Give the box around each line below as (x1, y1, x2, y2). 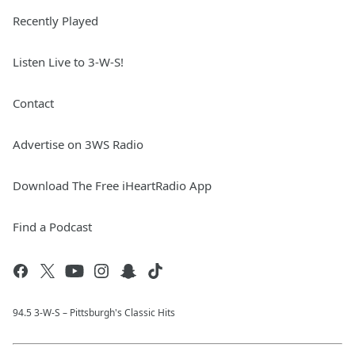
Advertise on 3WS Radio (13, 136, 143, 152)
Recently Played (13, 13, 98, 29)
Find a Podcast (13, 219, 92, 235)
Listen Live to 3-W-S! (13, 54, 124, 70)
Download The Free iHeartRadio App (13, 177, 212, 193)
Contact (13, 95, 54, 111)
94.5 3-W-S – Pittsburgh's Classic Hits (13, 306, 175, 319)
